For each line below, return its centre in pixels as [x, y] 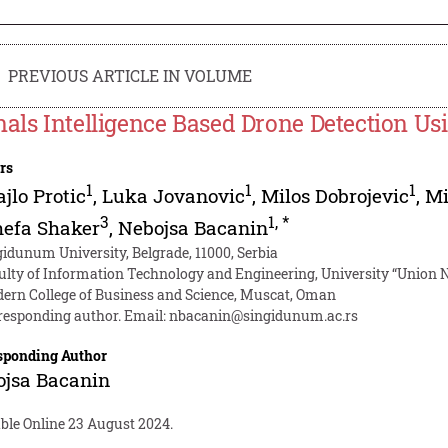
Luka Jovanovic [174, 195]
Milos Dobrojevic [335, 195]
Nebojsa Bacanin [193, 228]
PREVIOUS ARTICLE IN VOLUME [130, 75]
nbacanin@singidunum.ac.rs [264, 316]
